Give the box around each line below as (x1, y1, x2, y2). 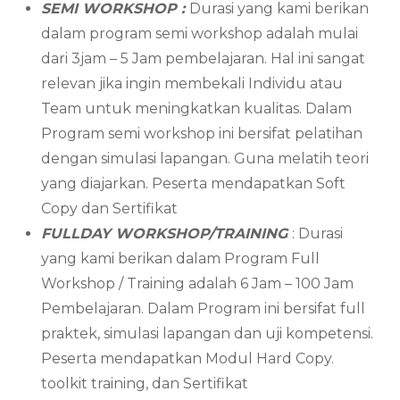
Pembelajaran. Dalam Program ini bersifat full (41, 299, 366, 317)
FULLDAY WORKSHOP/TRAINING (41, 224, 293, 242)
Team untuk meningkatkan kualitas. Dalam (41, 99, 353, 117)
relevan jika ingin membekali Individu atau (41, 74, 344, 92)
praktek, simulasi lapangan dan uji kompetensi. (41, 324, 374, 342)
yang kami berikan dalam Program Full (41, 249, 321, 267)
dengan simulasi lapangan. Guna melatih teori (41, 149, 370, 167)
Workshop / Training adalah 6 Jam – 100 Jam (41, 274, 354, 292)
